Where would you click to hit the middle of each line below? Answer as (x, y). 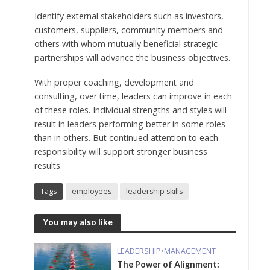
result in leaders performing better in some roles (130, 124)
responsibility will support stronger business (121, 151)
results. (49, 165)
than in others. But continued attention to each (126, 137)
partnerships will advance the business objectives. (132, 57)
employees (91, 191)
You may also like (77, 222)
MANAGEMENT (190, 251)
